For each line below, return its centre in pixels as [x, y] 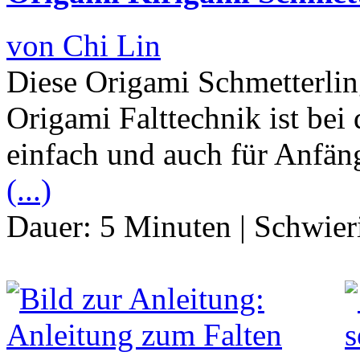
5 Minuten [166, 226]
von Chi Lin [84, 45]
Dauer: [53, 226]
